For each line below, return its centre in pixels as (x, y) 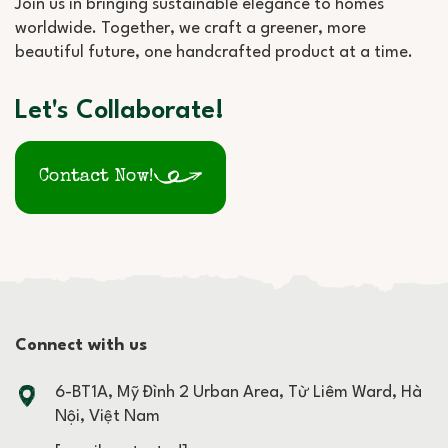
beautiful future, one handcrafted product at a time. (214, 52)
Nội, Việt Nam (107, 417)
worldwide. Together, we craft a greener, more (190, 28)
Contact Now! (96, 177)
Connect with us (81, 345)
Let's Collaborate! (119, 110)
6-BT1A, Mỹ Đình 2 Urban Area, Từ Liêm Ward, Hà (238, 393)
